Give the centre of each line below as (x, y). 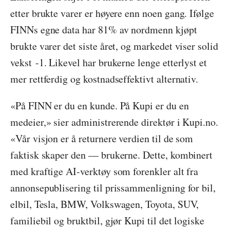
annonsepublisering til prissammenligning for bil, (113, 188)
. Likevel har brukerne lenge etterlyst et (126, 62)
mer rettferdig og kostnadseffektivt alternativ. (104, 79)
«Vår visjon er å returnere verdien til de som (102, 138)
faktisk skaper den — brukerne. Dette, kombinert (112, 155)
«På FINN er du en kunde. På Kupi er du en (100, 106)
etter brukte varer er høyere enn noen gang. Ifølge (112, 13)
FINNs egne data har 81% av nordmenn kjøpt (104, 30)
